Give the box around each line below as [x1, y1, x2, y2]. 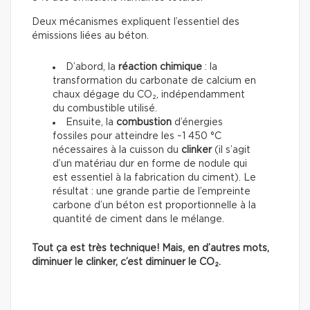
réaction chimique [118, 62, 202, 72]
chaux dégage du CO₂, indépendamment [53, 89, 245, 100]
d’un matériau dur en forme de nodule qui [53, 158, 247, 169]
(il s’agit [212, 145, 250, 155]
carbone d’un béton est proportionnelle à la [53, 200, 256, 210]
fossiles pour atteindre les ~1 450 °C [53, 131, 221, 141]
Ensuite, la [66, 117, 116, 127]
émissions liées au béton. [32, 30, 149, 41]
